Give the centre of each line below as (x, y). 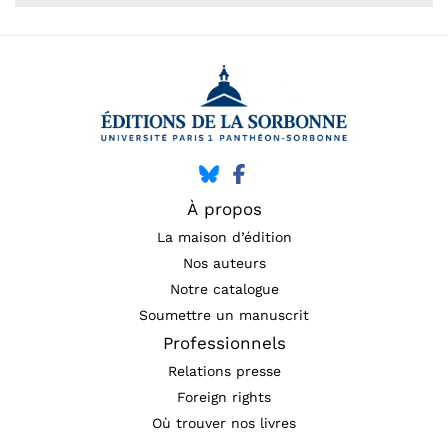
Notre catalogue (224, 288)
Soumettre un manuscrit (224, 314)
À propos (224, 208)
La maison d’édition (224, 236)
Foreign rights (224, 396)
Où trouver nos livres (224, 422)
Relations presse (224, 370)
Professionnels (224, 342)
